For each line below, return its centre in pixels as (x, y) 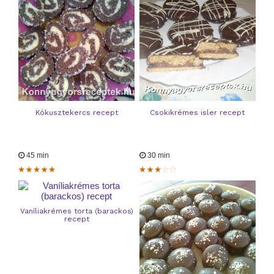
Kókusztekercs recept (76, 112)
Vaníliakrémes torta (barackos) (76, 211)
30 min (157, 155)
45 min (37, 155)
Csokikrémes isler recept (198, 112)
